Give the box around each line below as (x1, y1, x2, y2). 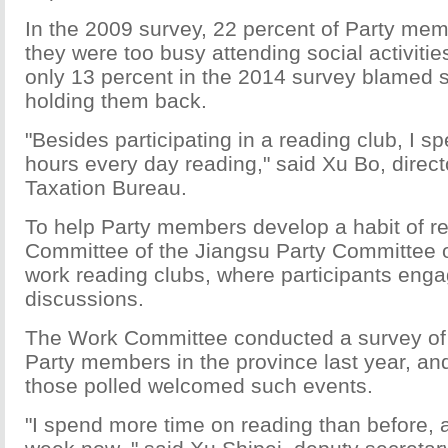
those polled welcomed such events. (25, 374, 373, 397)
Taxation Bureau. (25, 176, 187, 199)
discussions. (25, 287, 144, 310)
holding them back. (25, 89, 207, 112)
